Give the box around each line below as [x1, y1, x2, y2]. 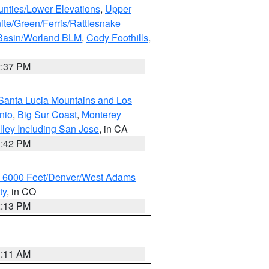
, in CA [99, 122, 128, 136]
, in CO [7, 184, 36, 198]
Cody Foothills [86, 31, 148, 44]
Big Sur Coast [17, 107, 77, 121]
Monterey [82, 107, 121, 121]
